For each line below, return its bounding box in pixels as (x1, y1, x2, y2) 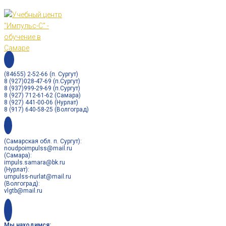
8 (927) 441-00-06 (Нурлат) (4, 99, 78, 106)
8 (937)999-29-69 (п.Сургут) (4, 85, 80, 92)
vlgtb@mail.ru (4, 187, 42, 194)
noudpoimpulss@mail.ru (4, 145, 72, 152)
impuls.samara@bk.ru (4, 159, 65, 166)
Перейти (4, 5, 31, 13)
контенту (4, 27, 33, 35)
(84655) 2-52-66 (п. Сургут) (4, 71, 78, 78)
